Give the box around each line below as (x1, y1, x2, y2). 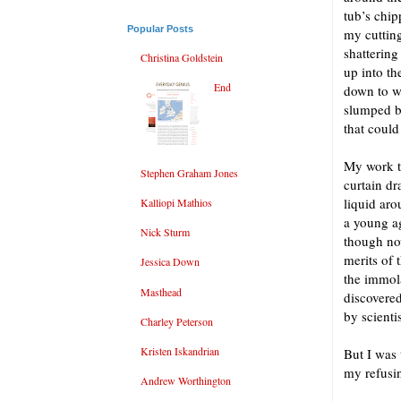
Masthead (141, 284, 182, 299)
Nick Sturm (141, 225, 190, 240)
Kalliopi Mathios (141, 195, 212, 210)
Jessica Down (141, 254, 200, 269)
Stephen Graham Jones (141, 165, 238, 180)
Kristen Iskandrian (141, 343, 219, 358)
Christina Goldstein (141, 49, 223, 64)
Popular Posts (127, 22, 193, 34)
